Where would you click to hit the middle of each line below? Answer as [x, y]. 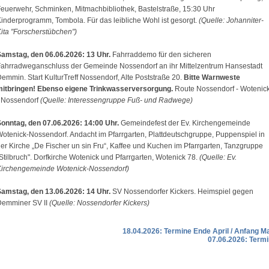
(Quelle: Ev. [218, 157]
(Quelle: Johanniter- [231, 20]
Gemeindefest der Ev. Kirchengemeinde [186, 123]
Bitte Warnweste [212, 77]
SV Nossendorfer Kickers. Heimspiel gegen [183, 192]
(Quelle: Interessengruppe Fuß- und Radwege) [116, 100]
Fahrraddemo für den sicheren [162, 55]
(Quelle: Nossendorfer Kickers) [99, 203]
